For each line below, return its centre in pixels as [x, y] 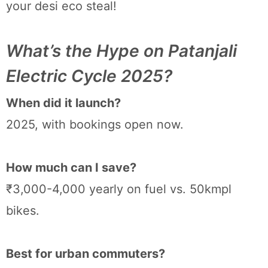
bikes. [23, 210]
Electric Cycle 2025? [89, 76]
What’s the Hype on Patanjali [121, 51]
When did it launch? [63, 103]
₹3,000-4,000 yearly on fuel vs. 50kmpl [119, 189]
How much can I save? [71, 167]
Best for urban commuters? [86, 253]
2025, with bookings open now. [95, 124]
